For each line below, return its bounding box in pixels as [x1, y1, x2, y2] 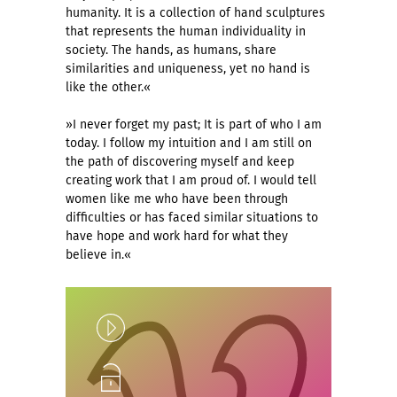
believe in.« [66, 247, 131, 263]
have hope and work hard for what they [66, 229, 288, 245]
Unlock [97, 370, 135, 385]
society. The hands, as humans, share [66, 43, 276, 58]
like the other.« [66, 80, 151, 96]
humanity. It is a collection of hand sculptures [66, 5, 325, 21]
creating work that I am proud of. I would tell [66, 173, 316, 189]
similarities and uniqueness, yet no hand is [66, 61, 310, 77]
